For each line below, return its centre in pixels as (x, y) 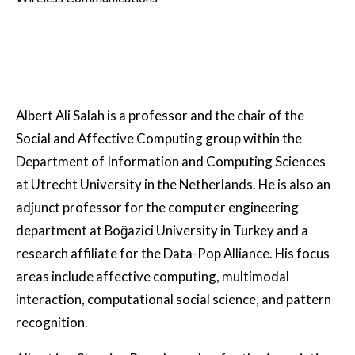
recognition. (52, 322)
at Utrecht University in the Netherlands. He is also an (173, 184)
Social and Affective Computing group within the (159, 138)
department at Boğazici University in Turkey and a (162, 230)
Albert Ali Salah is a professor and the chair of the (160, 115)
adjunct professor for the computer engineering (157, 207)
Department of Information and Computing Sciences (171, 161)
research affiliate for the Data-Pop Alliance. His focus (173, 253)
